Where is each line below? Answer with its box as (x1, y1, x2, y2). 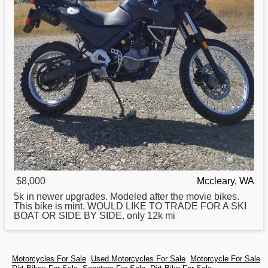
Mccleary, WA (197, 176, 254, 187)
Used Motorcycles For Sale (91, 254, 185, 264)
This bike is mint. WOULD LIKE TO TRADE (14, 201, 200, 212)
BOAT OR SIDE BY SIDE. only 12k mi (14, 211, 175, 221)
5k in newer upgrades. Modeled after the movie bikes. (14, 191, 239, 202)
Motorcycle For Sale (190, 254, 260, 264)
